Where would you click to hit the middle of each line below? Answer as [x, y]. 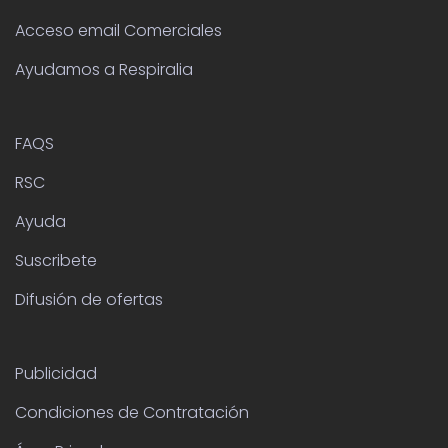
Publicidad [56, 373]
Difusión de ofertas [89, 299]
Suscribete [56, 260]
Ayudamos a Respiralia [104, 69]
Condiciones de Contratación [132, 412]
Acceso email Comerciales [118, 30]
